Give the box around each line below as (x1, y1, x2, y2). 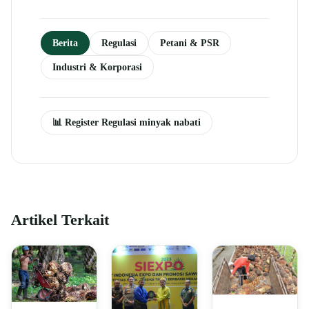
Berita (52, 37, 78, 49)
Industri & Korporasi (52, 61, 142, 73)
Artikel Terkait (11, 212, 109, 229)
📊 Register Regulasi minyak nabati (52, 117, 201, 128)
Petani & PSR (160, 37, 219, 49)
